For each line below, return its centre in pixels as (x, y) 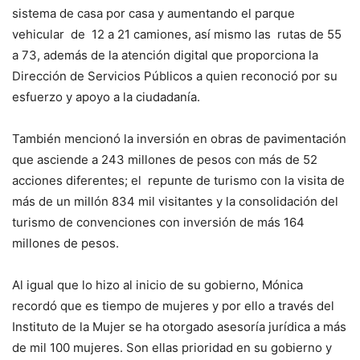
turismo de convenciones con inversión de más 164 (158, 222)
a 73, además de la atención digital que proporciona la (165, 55)
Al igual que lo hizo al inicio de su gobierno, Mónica (157, 284)
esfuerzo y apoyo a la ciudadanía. (106, 96)
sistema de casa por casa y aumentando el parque (153, 13)
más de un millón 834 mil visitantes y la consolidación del (175, 201)
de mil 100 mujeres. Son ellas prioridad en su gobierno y (172, 347)
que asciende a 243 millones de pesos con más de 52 (165, 159)
